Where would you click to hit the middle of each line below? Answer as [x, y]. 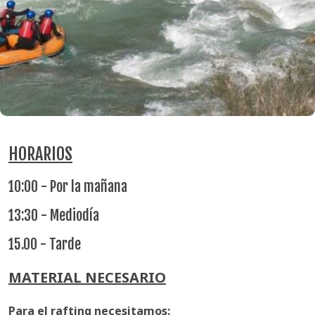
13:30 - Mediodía [54, 216]
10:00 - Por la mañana [68, 187]
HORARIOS [40, 154]
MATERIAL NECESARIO [87, 277]
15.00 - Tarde [45, 244]
